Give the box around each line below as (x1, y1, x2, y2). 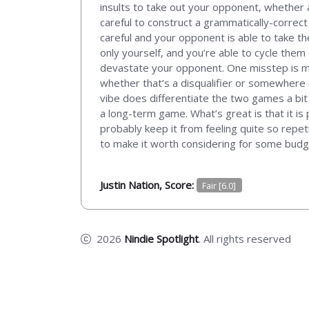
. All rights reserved (199, 231, 291, 246)
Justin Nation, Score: (100, 177, 197, 192)
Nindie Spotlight (124, 231, 199, 246)
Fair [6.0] (202, 179, 237, 192)
